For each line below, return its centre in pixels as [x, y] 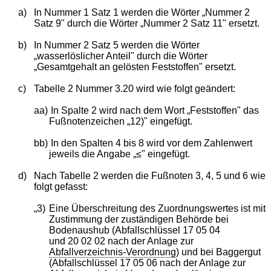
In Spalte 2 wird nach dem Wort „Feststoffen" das [155, 110]
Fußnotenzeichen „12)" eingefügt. [121, 121]
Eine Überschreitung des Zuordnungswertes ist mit [158, 208]
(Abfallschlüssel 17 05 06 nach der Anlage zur [148, 263]
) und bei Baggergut [219, 252]
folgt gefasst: [60, 186]
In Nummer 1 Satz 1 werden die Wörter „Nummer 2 [142, 12]
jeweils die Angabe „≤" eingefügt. [120, 154]
